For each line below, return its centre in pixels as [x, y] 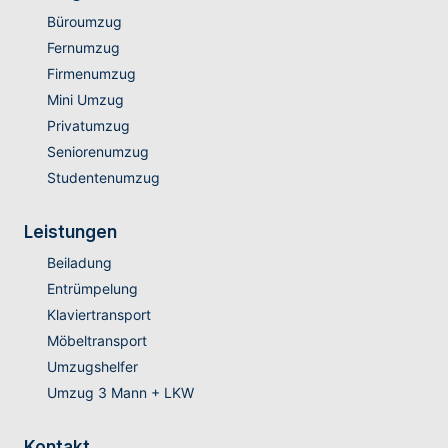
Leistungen [70, 232]
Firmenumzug [91, 74]
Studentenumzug [103, 178]
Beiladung [79, 263]
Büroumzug [84, 22]
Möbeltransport [96, 341]
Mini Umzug [85, 100]
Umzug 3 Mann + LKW [120, 393]
